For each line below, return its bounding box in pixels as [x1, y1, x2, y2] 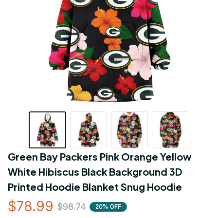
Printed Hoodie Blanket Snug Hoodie [8, 181, 182, 193]
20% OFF [95, 202, 121, 210]
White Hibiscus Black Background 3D [8, 165, 182, 178]
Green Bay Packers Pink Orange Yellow [8, 150, 192, 163]
